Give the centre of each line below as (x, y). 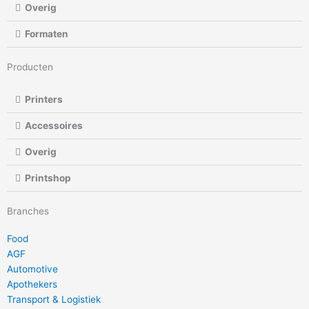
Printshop (48, 178)
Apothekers (32, 284)
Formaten (46, 33)
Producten (30, 67)
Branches (28, 211)
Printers (43, 99)
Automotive (32, 269)
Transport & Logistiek (54, 299)
